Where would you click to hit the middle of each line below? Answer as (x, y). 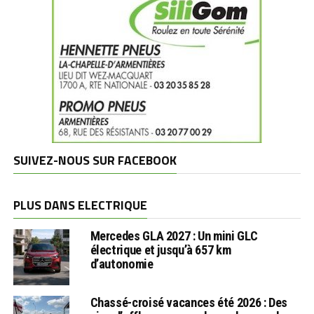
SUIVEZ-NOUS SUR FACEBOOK (95, 160)
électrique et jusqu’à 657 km (161, 250)
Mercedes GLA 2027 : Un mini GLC (174, 235)
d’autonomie (122, 264)
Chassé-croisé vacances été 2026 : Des (189, 302)
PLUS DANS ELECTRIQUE (80, 205)
